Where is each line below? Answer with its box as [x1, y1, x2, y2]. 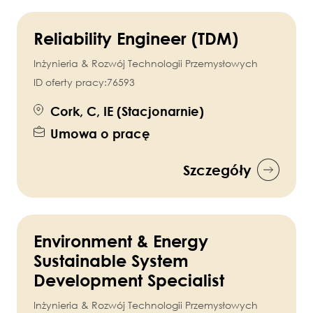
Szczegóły [183, 161, 252, 179]
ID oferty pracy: [34, 76, 107, 89]
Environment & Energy [34, 231, 208, 252]
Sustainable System [34, 250, 189, 271]
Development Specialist [34, 270, 224, 291]
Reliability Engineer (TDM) [34, 28, 238, 49]
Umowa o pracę [50, 126, 150, 142]
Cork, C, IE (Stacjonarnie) [50, 103, 204, 119]
